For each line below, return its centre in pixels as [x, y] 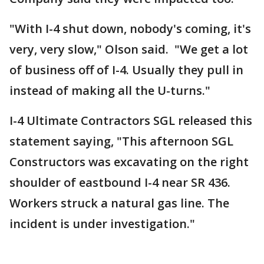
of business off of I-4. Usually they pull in [126, 70]
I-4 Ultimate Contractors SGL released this [131, 121]
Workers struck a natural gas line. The [119, 203]
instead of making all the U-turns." [111, 90]
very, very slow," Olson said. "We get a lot [129, 49]
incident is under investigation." [102, 224]
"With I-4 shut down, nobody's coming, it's [130, 29]
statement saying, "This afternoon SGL [121, 141]
